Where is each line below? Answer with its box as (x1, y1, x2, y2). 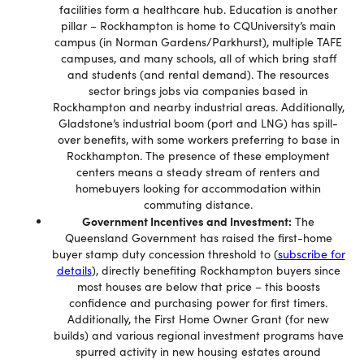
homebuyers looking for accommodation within (76, 180, 321, 196)
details (56, 262, 92, 278)
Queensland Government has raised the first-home (64, 230, 332, 245)
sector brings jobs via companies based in (89, 83, 308, 98)
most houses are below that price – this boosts (76, 279, 320, 294)
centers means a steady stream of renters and (76, 164, 320, 180)
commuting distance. (144, 197, 253, 212)
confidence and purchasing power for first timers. (69, 295, 327, 310)
